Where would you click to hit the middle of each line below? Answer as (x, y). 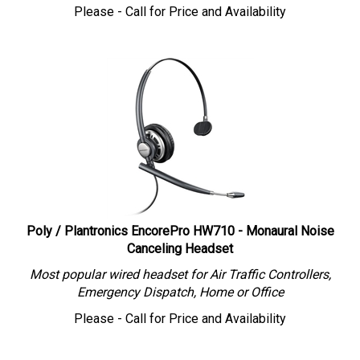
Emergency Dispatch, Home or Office (180, 284)
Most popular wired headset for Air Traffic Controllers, (180, 266)
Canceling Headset (180, 241)
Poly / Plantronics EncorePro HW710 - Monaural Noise (180, 223)
